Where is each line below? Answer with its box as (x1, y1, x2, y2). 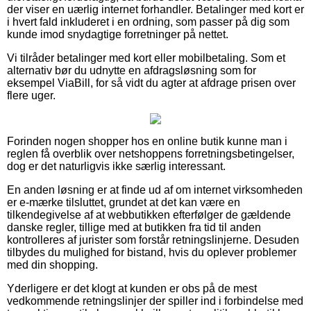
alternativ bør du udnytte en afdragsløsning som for (7, 64, 256, 76)
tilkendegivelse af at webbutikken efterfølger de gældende (7, 208, 291, 221)
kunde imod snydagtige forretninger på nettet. (7, 28, 228, 40)
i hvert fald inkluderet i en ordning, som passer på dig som (7, 15, 289, 28)
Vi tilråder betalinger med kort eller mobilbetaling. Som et (7, 51, 285, 64)
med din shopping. (7, 258, 98, 271)
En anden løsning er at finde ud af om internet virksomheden (7, 183, 303, 196)
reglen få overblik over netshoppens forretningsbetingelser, (7, 147, 294, 160)
